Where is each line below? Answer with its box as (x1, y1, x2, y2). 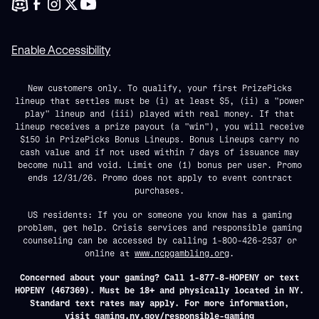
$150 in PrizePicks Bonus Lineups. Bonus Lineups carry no (20, 134, 299, 144)
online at (85, 248, 135, 258)
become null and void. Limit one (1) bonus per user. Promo (17, 159, 302, 169)
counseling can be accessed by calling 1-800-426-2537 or (22, 235, 297, 245)
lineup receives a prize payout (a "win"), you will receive (15, 121, 304, 131)
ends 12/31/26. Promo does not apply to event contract (27, 172, 292, 182)
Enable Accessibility (11, 43, 110, 56)
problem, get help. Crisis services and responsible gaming (17, 222, 302, 232)
